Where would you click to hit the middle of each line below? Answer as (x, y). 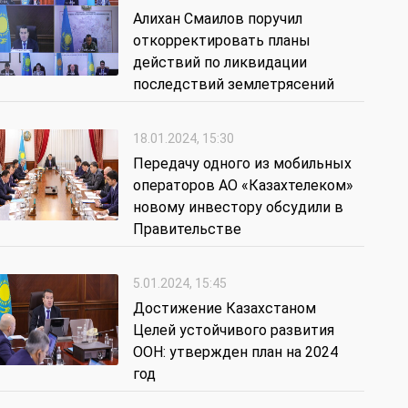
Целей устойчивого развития (234, 331)
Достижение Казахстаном (224, 309)
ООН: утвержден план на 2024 (235, 352)
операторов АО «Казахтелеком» (243, 186)
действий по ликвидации (220, 63)
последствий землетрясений (234, 85)
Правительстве (187, 229)
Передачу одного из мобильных (242, 164)
